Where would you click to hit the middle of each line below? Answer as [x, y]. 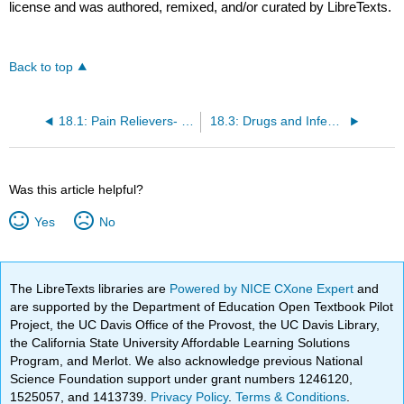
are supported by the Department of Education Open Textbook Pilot [202, 306]
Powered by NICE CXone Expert [264, 288]
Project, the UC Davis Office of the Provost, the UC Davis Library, [195, 324]
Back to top [41, 67]
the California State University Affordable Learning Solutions [180, 342]
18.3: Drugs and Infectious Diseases [333, 121]
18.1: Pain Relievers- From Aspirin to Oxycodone [187, 121]
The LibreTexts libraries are [90, 288]
